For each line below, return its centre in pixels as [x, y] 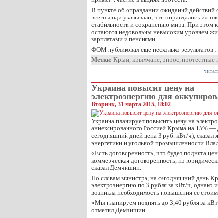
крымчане [146, 60]
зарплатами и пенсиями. [124, 39]
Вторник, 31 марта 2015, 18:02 [131, 104]
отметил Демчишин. [119, 210]
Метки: [102, 60]
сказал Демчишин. [116, 168]
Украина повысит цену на [143, 88]
